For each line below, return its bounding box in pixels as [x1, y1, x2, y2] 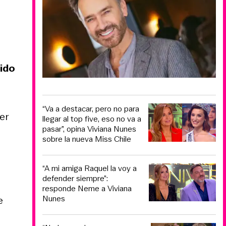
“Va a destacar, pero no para [42, 102, 139, 115]
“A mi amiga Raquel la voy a [42, 162, 137, 175]
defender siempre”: [42, 173, 108, 185]
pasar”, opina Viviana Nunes [42, 123, 136, 135]
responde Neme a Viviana [42, 183, 132, 195]
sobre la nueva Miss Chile [42, 133, 131, 145]
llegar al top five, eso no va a [42, 112, 141, 125]
